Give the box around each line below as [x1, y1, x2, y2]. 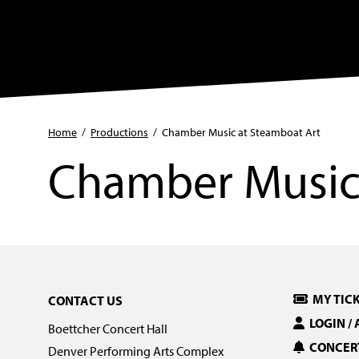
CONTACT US [48, 292, 123, 309]
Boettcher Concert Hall [48, 321, 167, 337]
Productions [91, 125, 148, 139]
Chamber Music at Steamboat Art [162, 125, 321, 139]
